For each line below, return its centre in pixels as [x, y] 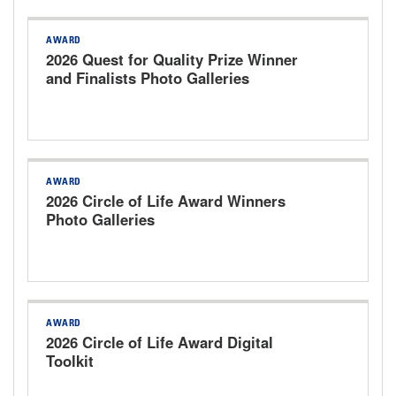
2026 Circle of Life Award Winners [166, 201]
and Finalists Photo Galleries [148, 78]
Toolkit [70, 361]
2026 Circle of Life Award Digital [160, 343]
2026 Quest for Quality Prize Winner [172, 60]
